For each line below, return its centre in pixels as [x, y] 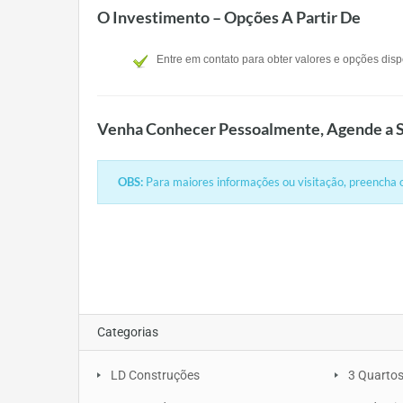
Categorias [128, 332]
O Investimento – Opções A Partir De [229, 17]
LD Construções [155, 376]
